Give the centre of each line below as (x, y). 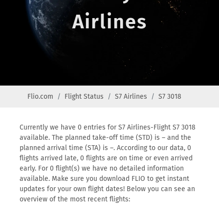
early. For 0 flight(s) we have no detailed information (102, 168)
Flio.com (40, 97)
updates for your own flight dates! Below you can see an (107, 189)
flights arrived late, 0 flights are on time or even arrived (106, 158)
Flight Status (84, 97)
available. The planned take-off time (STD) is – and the (105, 138)
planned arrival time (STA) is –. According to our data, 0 (105, 148)
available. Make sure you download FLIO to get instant (104, 179)
